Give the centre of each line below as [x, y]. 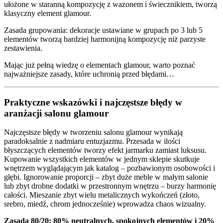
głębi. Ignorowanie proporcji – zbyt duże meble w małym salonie [106, 177]
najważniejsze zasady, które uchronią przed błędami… [89, 74]
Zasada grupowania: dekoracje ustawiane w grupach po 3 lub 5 [103, 30]
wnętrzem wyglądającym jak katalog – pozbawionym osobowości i [110, 168]
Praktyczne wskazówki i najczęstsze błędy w [93, 102]
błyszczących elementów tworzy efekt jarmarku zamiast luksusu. [105, 150]
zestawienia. [23, 48]
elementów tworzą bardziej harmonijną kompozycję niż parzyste [105, 39]
